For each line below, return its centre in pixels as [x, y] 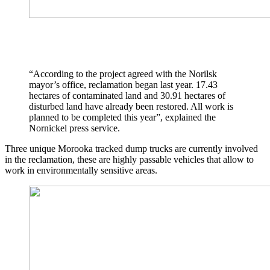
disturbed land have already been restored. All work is [131, 107]
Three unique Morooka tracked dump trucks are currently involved [131, 149]
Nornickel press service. [74, 128]
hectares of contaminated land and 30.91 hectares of [127, 96]
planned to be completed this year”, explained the [122, 118]
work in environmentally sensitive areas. [81, 171]
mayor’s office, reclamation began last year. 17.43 [123, 85]
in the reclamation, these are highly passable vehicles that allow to [129, 160]
